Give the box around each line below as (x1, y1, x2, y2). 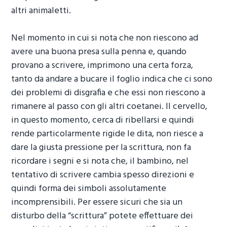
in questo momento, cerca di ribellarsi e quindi (11, 112, 195, 128)
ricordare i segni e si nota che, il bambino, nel (11, 154, 189, 169)
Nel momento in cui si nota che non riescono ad (11, 30, 199, 46)
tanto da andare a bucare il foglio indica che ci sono (11, 71, 213, 87)
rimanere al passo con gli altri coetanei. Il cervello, (11, 99, 208, 114)
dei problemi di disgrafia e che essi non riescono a (11, 85, 206, 100)
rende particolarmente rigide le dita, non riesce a (11, 126, 204, 141)
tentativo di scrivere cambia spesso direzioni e (11, 167, 195, 182)
